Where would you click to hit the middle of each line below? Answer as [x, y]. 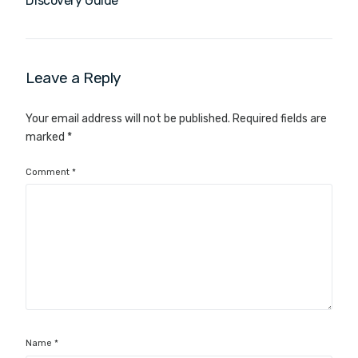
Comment [49, 172]
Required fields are [280, 118]
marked [47, 137]
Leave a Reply [73, 78]
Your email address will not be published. [128, 118]
